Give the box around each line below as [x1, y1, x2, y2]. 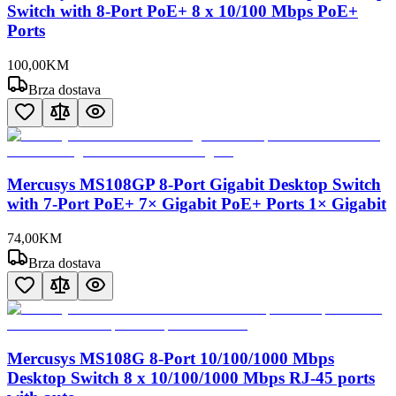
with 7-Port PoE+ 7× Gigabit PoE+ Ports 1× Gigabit [7, 194, 386, 214]
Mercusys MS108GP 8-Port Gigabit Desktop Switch [7, 175, 381, 194]
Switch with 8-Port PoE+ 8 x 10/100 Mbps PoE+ [7, 2, 358, 21]
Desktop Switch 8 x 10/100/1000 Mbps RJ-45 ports [7, 368, 375, 387]
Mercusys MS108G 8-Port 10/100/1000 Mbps [7, 348, 334, 368]
